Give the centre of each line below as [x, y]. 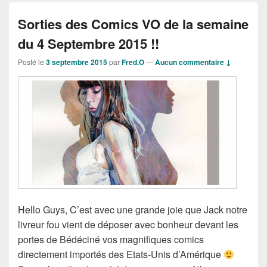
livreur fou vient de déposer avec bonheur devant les [128, 225]
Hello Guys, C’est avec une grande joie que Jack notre [133, 210]
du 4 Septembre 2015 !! [89, 44]
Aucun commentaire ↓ [193, 62]
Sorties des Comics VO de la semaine [133, 24]
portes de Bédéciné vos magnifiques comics [111, 240]
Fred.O [133, 62]
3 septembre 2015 [77, 62]
